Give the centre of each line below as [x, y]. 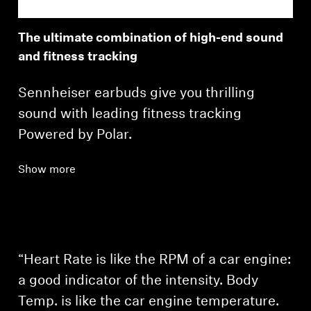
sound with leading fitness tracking [130, 114]
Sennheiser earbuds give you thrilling [137, 93]
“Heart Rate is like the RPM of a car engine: [155, 260]
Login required [79, 177]
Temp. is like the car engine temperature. [149, 302]
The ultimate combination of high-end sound [151, 38]
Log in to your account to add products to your [149, 202]
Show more [47, 170]
